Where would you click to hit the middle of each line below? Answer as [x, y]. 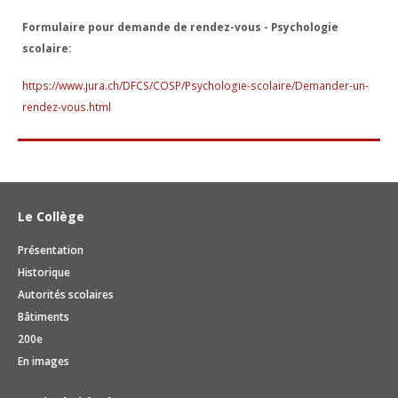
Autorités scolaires [66, 294]
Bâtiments [44, 316]
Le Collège [51, 216]
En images [44, 361]
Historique [44, 272]
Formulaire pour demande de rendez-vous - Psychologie [180, 27]
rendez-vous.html [67, 107]
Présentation [51, 250]
